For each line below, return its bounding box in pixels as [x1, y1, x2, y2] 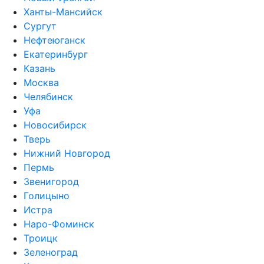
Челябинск [24, 91, 73, 103]
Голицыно [24, 190, 70, 202]
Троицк [24, 232, 58, 244]
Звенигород [24, 176, 79, 187]
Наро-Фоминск [24, 218, 94, 230]
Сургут [24, 20, 57, 32]
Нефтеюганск [24, 34, 85, 46]
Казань [24, 62, 55, 74]
